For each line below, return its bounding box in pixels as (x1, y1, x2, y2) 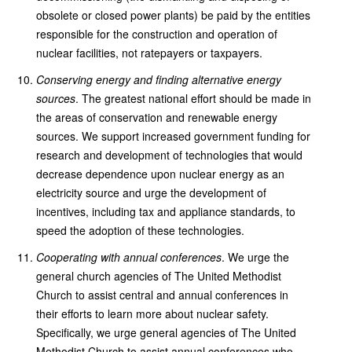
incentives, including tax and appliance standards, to (36, 203, 295, 219)
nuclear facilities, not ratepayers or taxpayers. (36, 45, 262, 60)
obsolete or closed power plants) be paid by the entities (36, 7, 310, 23)
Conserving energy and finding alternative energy (36, 71, 281, 87)
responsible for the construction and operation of (36, 26, 277, 42)
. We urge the (222, 249, 289, 265)
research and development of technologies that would (36, 147, 302, 163)
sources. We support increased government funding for (36, 128, 310, 144)
